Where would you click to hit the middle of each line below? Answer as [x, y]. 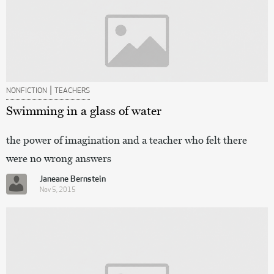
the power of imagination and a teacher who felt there [127, 140]
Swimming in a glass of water [84, 110]
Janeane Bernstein [73, 179]
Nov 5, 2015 [58, 190]
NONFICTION [27, 91]
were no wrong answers [59, 158]
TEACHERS [72, 91]
